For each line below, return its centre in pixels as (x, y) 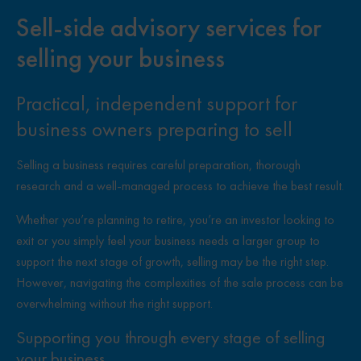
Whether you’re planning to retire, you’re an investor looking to (175, 220)
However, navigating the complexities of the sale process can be (180, 282)
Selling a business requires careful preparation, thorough (158, 165)
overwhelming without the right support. (114, 303)
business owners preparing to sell (154, 129)
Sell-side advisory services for (169, 28)
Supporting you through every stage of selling (171, 337)
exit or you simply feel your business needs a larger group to (168, 241)
